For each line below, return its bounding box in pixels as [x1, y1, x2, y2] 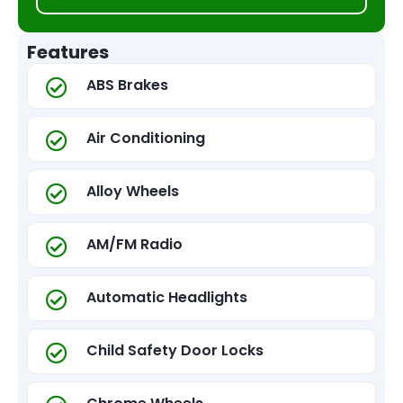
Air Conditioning [86, 128, 205, 148]
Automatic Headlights [86, 287, 247, 308]
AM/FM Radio [86, 234, 183, 255]
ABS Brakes [86, 75, 168, 95]
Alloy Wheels [86, 181, 179, 201]
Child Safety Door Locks [86, 340, 264, 361]
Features [27, 40, 109, 65]
